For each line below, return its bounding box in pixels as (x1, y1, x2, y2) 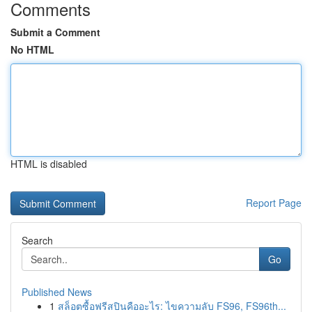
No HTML (10, 42, 54, 56)
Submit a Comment (10, 25, 100, 39)
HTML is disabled (10, 157, 87, 171)
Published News (22, 285, 92, 299)
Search (22, 233, 53, 247)
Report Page (246, 196, 302, 210)
